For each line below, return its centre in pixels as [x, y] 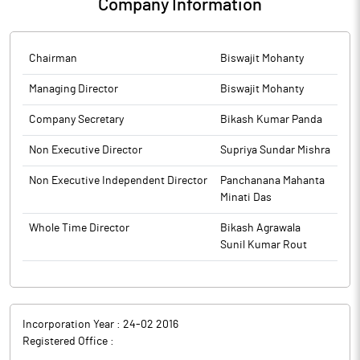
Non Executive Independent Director [118, 181]
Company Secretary [76, 120]
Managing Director [74, 89]
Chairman [53, 59]
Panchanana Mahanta [272, 181]
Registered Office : [68, 342]
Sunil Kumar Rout [264, 245]
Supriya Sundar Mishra [275, 150]
